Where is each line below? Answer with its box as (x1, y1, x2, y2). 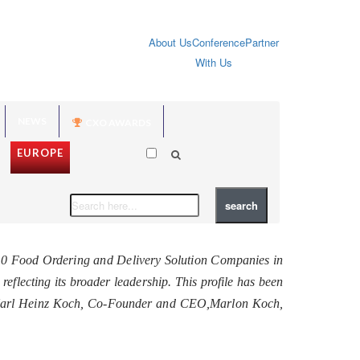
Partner (245, 35, 280, 50)
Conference (192, 35, 246, 50)
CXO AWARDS (83, 116, 151, 129)
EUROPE (17, 145, 64, 159)
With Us (195, 55, 233, 70)
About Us (149, 35, 193, 50)
